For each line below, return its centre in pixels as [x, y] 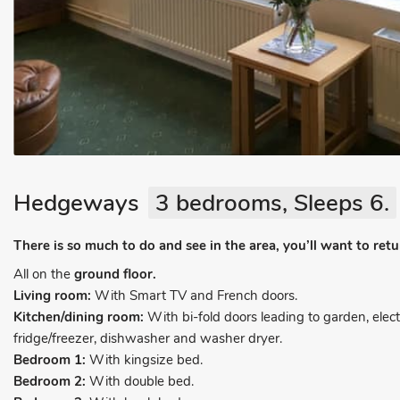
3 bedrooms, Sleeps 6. [272, 203]
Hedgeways [76, 203]
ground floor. [115, 274]
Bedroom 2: [50, 381]
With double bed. [140, 381]
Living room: [52, 296]
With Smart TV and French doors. [194, 296]
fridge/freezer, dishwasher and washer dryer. [148, 338]
